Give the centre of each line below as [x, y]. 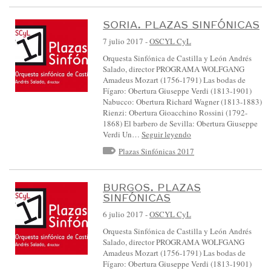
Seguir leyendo [166, 134]
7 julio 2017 [123, 41]
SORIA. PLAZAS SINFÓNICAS [181, 24]
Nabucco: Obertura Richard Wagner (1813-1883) [182, 101]
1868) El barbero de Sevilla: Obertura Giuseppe [180, 123]
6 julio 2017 [123, 214]
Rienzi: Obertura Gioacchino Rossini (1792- [175, 112]
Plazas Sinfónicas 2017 [156, 151]
